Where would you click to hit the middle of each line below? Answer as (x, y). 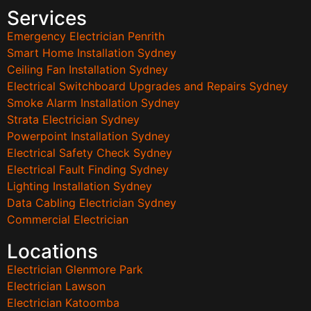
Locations (52, 252)
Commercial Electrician (68, 220)
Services (47, 18)
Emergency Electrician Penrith (86, 36)
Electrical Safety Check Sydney (90, 153)
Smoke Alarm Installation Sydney (93, 103)
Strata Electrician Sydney (73, 120)
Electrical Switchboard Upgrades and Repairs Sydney (148, 86)
